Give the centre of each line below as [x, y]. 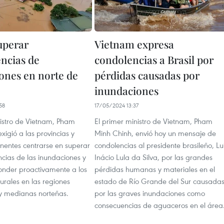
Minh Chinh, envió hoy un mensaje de [155, 133]
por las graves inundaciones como [150, 193]
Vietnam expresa [134, 44]
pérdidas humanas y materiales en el [155, 169]
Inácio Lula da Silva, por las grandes [153, 157]
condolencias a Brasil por [154, 59]
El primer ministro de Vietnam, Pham [153, 121]
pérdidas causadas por [147, 75]
